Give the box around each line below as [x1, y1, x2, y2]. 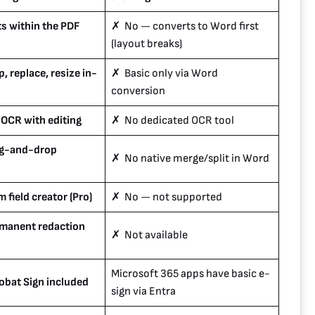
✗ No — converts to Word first [111, 20, 259, 34]
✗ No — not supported [111, 191, 222, 205]
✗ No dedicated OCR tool [111, 114, 234, 128]
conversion [111, 84, 165, 98]
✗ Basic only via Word [111, 67, 218, 81]
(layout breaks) [111, 37, 182, 51]
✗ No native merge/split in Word [111, 152, 269, 166]
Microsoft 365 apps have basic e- [111, 267, 270, 281]
